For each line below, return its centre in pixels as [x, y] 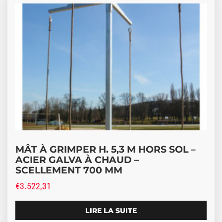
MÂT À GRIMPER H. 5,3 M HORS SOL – [106, 149]
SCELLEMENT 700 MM [69, 170]
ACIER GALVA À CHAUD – [77, 160]
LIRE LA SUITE [111, 210]
